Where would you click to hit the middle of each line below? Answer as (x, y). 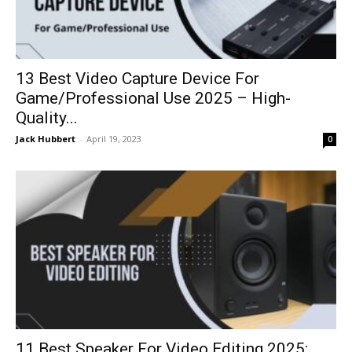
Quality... (47, 118)
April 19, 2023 (114, 139)
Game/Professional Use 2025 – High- (153, 99)
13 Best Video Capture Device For (137, 79)
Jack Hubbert (46, 139)
